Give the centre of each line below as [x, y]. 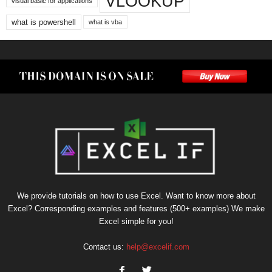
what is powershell [44, 22]
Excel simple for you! [136, 221]
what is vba [105, 22]
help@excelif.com [158, 246]
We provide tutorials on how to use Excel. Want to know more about [136, 195]
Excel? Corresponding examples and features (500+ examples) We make [136, 208]
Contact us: [104, 246]
